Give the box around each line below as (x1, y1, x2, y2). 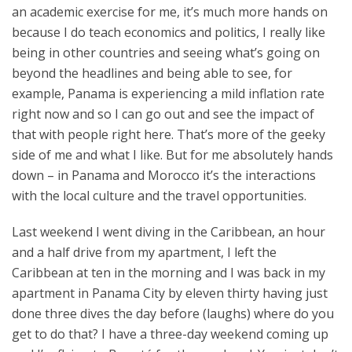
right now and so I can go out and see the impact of (12, 105, 314, 123)
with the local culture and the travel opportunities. (12, 187, 306, 204)
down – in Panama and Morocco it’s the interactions (12, 167, 316, 184)
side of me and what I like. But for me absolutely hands (12, 146, 333, 163)
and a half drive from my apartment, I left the (12, 244, 277, 261)
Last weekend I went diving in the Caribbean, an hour (12, 223, 325, 240)
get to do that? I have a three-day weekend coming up (12, 325, 328, 343)
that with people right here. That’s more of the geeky (12, 126, 325, 143)
